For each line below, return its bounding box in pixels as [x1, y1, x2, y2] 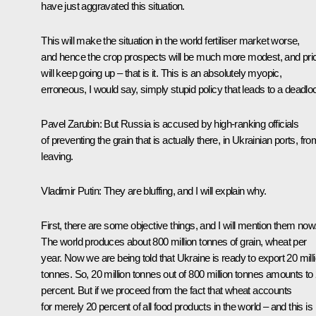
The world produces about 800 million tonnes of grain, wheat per [41, 235, 307, 248]
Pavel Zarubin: [41, 117, 102, 130]
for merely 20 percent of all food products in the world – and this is [41, 300, 312, 312]
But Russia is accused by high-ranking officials [102, 117, 299, 130]
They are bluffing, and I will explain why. [101, 184, 267, 197]
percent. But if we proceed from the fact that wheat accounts [41, 284, 292, 296]
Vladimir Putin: [41, 184, 102, 197]
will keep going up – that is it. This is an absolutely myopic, [41, 66, 282, 79]
